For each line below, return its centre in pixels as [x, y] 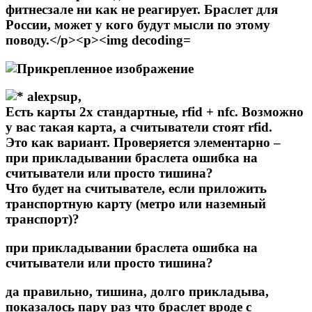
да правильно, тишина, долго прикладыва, [137, 291]
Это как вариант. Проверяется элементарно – [143, 143]
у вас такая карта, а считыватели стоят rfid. [139, 127]
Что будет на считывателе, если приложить [136, 189]
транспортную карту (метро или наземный [136, 204]
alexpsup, [54, 97]
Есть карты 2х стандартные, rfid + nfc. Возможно [155, 112]
